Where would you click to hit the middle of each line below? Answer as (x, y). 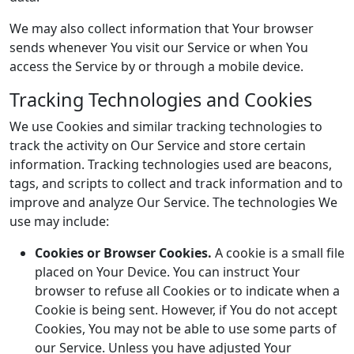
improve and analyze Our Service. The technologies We (173, 202)
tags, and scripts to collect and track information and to (176, 183)
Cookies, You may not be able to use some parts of (186, 329)
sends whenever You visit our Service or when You (159, 47)
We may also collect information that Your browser (162, 28)
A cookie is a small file (278, 253)
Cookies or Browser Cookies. (123, 253)
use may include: (59, 221)
